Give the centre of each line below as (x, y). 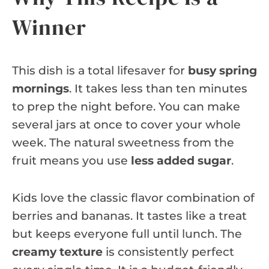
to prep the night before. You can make (126, 106)
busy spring (222, 70)
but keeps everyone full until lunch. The (127, 234)
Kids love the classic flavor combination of (133, 198)
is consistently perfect (168, 252)
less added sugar (181, 160)
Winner (49, 27)
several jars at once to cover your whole (126, 124)
